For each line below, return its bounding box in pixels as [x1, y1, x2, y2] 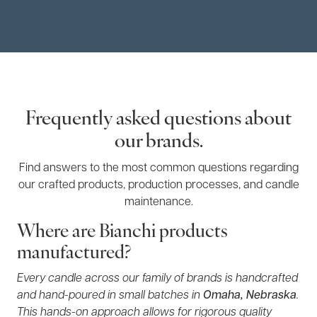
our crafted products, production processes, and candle [18, 180, 299, 191]
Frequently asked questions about [25, 110, 292, 129]
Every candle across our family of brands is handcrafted [17, 273, 298, 284]
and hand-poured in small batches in [17, 290, 203, 301]
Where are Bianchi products [17, 224, 228, 241]
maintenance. [124, 197, 193, 208]
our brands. [114, 133, 203, 152]
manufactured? [17, 245, 131, 263]
